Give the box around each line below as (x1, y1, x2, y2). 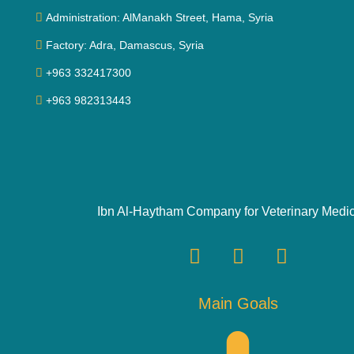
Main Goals (198, 295, 278, 313)
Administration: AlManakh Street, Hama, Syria (46, 10, 273, 24)
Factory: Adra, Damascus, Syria (46, 38, 204, 51)
